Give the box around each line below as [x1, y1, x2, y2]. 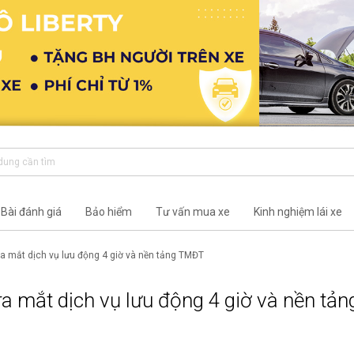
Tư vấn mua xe [155, 205, 230, 218]
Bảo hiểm [85, 205, 132, 218]
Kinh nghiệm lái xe [253, 205, 342, 218]
